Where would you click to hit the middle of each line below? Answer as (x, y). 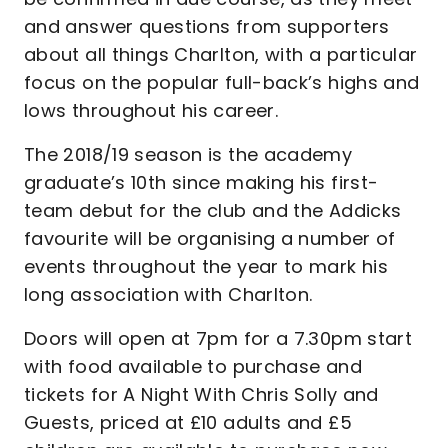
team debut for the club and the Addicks (213, 210)
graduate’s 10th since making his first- (201, 182)
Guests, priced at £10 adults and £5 (188, 422)
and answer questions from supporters (207, 26)
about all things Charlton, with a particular (221, 54)
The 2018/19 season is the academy (188, 154)
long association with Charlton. (171, 294)
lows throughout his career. (154, 110)
